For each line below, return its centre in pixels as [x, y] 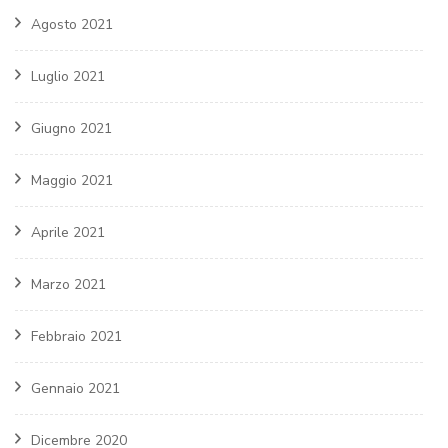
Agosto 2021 [72, 25]
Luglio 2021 [68, 77]
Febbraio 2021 [76, 337]
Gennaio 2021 [75, 389]
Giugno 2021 [71, 129]
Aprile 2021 [68, 233]
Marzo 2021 [68, 285]
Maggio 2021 [72, 181]
